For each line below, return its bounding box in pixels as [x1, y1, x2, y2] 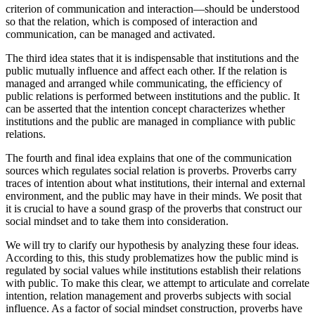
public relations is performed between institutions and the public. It [6, 102, 300, 115]
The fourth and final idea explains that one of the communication [6, 164, 292, 176]
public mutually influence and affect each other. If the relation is [6, 77, 287, 89]
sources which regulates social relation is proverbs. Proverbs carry [6, 176, 297, 189]
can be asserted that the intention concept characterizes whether [6, 115, 285, 127]
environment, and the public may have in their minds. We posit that [6, 202, 302, 214]
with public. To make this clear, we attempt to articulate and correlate [6, 289, 309, 302]
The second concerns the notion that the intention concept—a [6, 2, 276, 15]
